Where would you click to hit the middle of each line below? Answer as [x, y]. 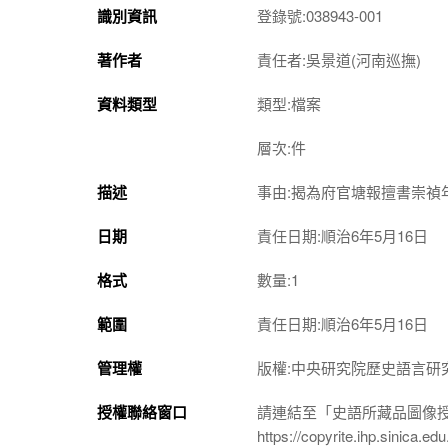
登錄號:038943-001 [320, 15]
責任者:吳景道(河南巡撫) [339, 59]
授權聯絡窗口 [142, 411]
